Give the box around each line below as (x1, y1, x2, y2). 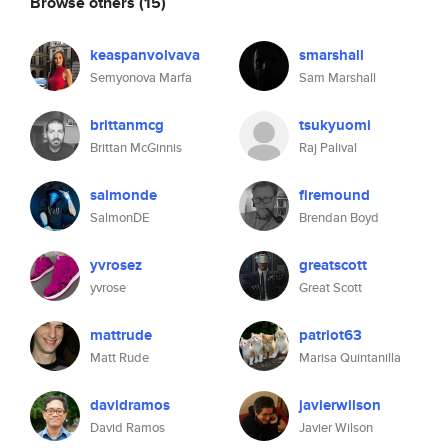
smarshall (299, 44, 364, 66)
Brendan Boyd (299, 208, 379, 227)
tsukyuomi (299, 114, 371, 136)
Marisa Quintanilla (299, 348, 401, 367)
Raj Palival (299, 138, 357, 157)
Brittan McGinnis (90, 138, 182, 157)
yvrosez (90, 254, 142, 276)
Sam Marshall (299, 68, 376, 87)
